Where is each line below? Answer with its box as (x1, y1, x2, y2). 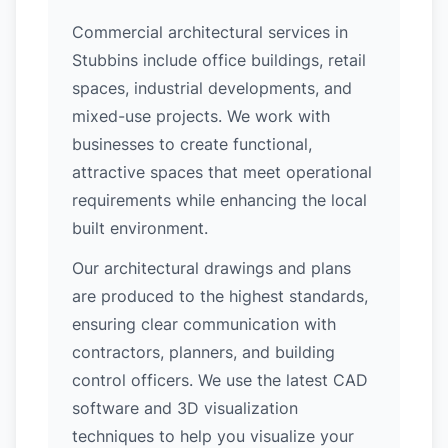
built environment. (72, 218, 208, 238)
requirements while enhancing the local (72, 190, 367, 210)
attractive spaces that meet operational (72, 162, 372, 182)
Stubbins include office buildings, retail (72, 50, 366, 70)
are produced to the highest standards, (72, 286, 368, 306)
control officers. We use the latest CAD (72, 370, 368, 390)
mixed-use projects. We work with (72, 106, 330, 126)
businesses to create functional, (72, 134, 312, 154)
